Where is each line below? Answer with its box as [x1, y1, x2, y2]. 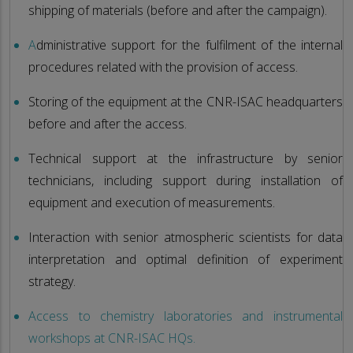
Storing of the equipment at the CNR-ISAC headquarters [28, 92, 343, 110]
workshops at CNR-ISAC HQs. [28, 329, 199, 347]
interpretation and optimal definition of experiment [28, 250, 343, 268]
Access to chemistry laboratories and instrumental [28, 307, 343, 325]
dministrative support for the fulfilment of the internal [36, 35, 343, 54]
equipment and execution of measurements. [28, 193, 275, 211]
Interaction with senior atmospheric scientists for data [28, 228, 343, 246]
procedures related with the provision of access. [28, 58, 298, 76]
